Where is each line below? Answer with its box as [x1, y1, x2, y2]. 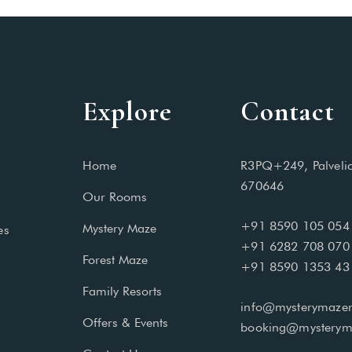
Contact [240, 95, 335, 128]
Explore [82, 95, 172, 128]
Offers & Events [82, 315, 168, 330]
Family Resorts [82, 284, 162, 299]
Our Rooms [82, 189, 147, 204]
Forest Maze [82, 252, 148, 267]
